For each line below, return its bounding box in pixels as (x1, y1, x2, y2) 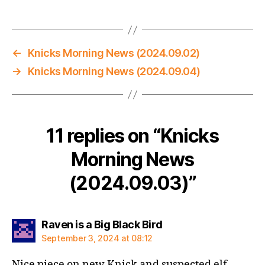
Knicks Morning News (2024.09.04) (27, 65, 201, 77)
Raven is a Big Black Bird (41, 218, 163, 231)
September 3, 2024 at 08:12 (41, 233, 153, 243)
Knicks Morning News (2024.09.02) (27, 47, 200, 59)
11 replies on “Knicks (46, 124, 219, 147)
